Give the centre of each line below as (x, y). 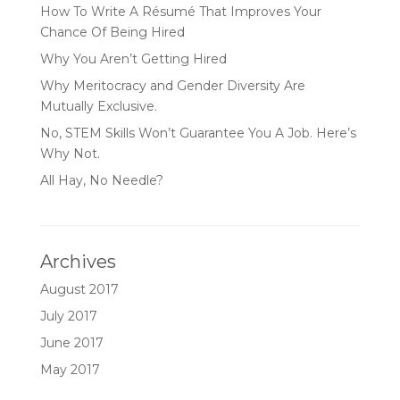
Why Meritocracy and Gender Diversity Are (172, 86)
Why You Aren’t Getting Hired (133, 59)
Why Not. (70, 154)
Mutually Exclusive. (98, 106)
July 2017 (68, 316)
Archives (78, 262)
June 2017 (71, 343)
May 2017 (70, 370)
